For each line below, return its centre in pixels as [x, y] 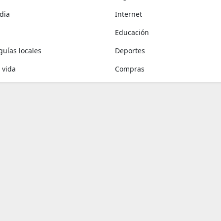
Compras [130, 69]
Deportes [130, 51]
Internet [129, 14]
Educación [132, 32]
